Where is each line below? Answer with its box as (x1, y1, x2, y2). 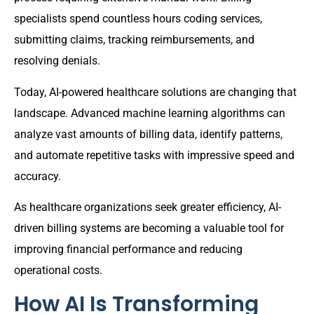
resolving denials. (14, 54, 100, 68)
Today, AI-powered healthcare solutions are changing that (14, 85, 296, 99)
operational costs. (14, 264, 102, 278)
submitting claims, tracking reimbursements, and (14, 33, 254, 47)
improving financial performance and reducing (14, 243, 243, 257)
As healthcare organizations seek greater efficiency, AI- (14, 200, 281, 214)
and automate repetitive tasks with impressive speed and (14, 148, 294, 162)
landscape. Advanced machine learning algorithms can (14, 106, 285, 120)
